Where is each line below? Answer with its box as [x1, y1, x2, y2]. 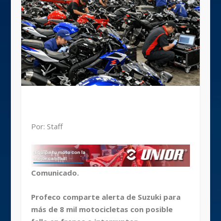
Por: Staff [31, 121, 63, 132]
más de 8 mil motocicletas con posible [31, 204, 173, 215]
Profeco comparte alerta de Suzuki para [31, 192, 181, 202]
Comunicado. [31, 168, 79, 178]
